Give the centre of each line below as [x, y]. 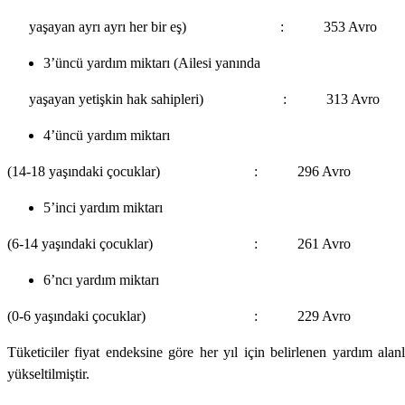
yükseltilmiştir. [48, 373]
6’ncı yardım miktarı [101, 279]
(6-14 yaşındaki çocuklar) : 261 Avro [179, 243]
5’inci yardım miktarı [103, 207]
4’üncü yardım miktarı [107, 135]
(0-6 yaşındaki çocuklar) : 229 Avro [179, 316]
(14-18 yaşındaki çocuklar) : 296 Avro [179, 171]
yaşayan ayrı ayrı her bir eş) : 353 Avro [203, 26]
